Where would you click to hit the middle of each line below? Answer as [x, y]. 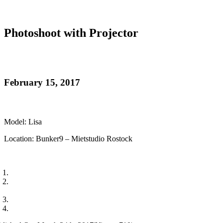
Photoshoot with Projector [71, 33]
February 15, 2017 [42, 82]
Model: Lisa [23, 121]
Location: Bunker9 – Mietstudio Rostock [68, 138]
